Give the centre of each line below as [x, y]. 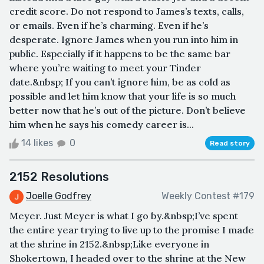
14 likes [37, 143]
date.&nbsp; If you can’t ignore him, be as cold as [120, 82]
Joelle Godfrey [59, 196]
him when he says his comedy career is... [102, 124]
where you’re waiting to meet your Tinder [105, 67]
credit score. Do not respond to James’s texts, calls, [127, 11]
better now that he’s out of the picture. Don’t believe [128, 110]
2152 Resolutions [59, 176]
